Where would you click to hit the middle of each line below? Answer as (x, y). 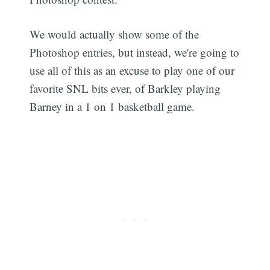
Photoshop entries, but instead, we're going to (135, 52)
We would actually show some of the (115, 34)
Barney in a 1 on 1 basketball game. (112, 107)
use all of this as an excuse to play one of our (132, 71)
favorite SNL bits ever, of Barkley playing (125, 89)
